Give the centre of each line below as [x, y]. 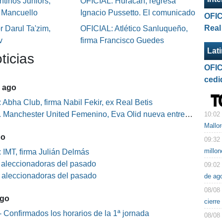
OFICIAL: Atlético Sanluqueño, [134, 29]
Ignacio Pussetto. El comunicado [138, 13]
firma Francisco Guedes [122, 41]
